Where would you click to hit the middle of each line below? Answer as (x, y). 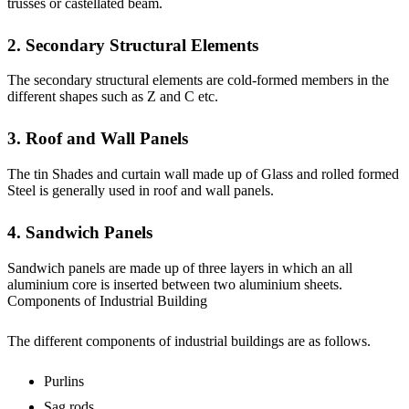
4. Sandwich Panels (80, 233)
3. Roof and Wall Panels (98, 139)
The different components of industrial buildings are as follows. (189, 341)
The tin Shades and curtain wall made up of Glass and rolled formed (203, 174)
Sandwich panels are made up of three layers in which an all (180, 267)
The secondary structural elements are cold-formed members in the (198, 80)
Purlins (64, 381)
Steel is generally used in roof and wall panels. (141, 191)
